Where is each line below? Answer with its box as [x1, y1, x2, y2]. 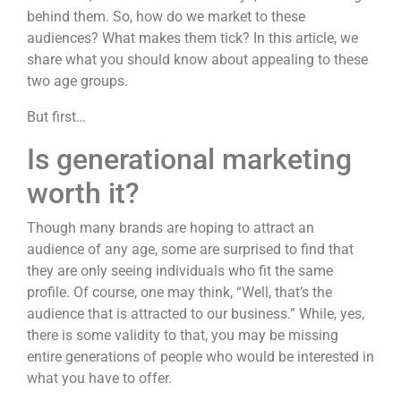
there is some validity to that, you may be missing [27, 326, 338, 344]
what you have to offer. [27, 369, 175, 387]
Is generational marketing [27, 141, 352, 176]
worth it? [27, 175, 140, 210]
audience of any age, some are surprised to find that [27, 240, 354, 258]
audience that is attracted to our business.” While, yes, [27, 304, 364, 322]
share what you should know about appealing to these [27, 50, 368, 68]
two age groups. [27, 72, 132, 90]
